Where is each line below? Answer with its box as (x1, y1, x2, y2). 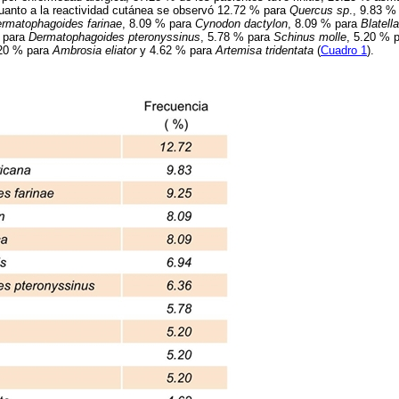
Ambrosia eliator (53, 44, 136, 58)
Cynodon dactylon (195, 17, 288, 31)
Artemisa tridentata (216, 44, 313, 58)
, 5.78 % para (200, 30, 273, 45)
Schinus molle (273, 30, 346, 45)
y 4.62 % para (136, 44, 216, 58)
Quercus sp (289, 4, 349, 18)
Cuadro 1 (321, 44, 367, 58)
